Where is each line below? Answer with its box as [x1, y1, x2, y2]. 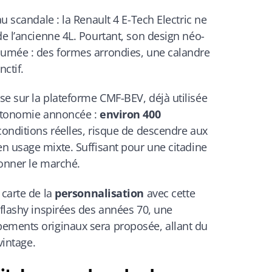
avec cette [144, 185, 195, 200]
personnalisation [55, 185, 144, 200]
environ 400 [100, 107, 161, 122]
